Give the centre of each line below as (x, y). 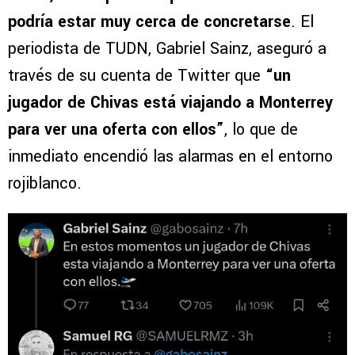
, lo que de (261, 130)
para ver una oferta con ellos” (116, 130)
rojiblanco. (45, 184)
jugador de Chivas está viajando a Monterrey (170, 103)
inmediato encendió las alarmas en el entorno (170, 157)
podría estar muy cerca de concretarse (149, 22)
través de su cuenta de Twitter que (137, 76)
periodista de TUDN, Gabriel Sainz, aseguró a (167, 49)
